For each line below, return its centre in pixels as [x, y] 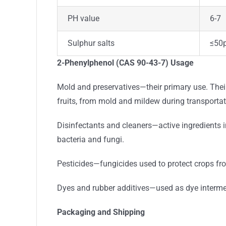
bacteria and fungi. [90, 139]
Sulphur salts [91, 43]
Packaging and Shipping [101, 212]
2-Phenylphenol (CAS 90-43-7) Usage [125, 63]
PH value [83, 18]
